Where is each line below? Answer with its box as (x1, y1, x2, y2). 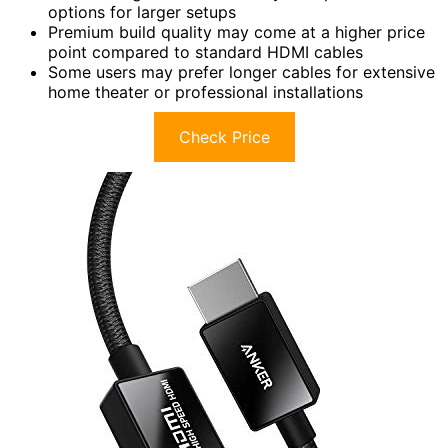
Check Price (178, 127, 270, 148)
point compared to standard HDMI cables (48, 42, 363, 63)
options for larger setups (48, 2, 236, 23)
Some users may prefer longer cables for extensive (48, 62, 435, 83)
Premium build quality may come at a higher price (48, 22, 425, 43)
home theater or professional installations (48, 82, 363, 103)
